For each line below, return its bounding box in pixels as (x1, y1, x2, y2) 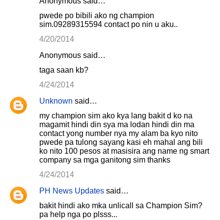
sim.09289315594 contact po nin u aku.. (39, 20, 178, 28)
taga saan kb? (39, 66, 88, 74)
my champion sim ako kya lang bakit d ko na (39, 111, 192, 120)
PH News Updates (39, 187, 104, 195)
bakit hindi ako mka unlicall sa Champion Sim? (39, 201, 202, 210)
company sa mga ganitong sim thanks (39, 156, 170, 164)
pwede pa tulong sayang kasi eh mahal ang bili (39, 138, 203, 146)
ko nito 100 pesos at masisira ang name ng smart (39, 147, 209, 155)
